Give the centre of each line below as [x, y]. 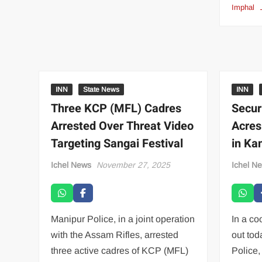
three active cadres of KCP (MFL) [120, 250]
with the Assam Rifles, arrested [115, 235]
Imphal [243, 7]
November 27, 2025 [134, 165]
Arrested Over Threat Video [123, 126]
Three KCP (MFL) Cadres [116, 108]
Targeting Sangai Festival [117, 143]
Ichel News [71, 165]
